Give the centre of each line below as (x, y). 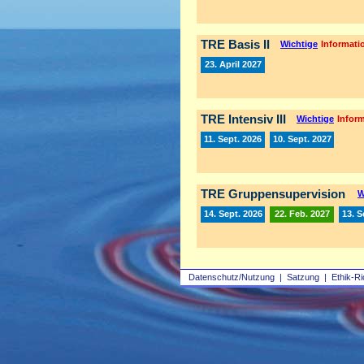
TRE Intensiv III (243, 119)
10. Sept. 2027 (302, 139)
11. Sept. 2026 (233, 139)
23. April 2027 (233, 64)
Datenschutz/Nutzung (232, 277)
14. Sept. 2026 (233, 214)
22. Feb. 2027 (302, 214)
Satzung (303, 277)
